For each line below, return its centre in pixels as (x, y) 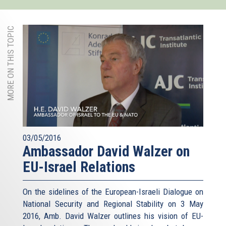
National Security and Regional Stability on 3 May (113, 204)
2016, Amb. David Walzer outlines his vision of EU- (113, 216)
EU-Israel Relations (79, 167)
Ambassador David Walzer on (106, 151)
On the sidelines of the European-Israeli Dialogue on (113, 191)
